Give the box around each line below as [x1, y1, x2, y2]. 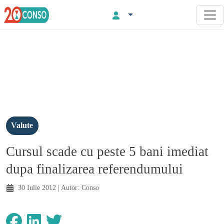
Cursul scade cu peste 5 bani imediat [6, 143, 208, 159]
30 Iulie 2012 [18, 183, 56, 191]
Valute [11, 121, 33, 130]
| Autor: [56, 183, 81, 191]
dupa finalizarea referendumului [6, 161, 183, 176]
